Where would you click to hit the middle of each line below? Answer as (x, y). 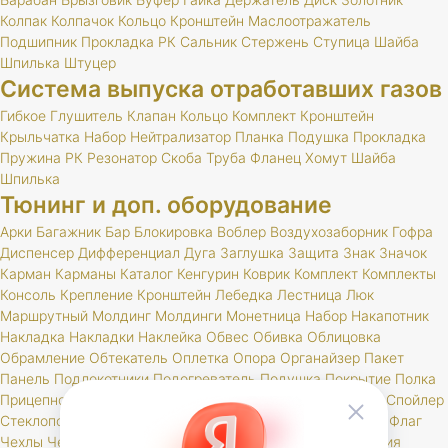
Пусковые (254, 399)
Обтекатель (128, 357)
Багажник (68, 231)
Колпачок (82, 20)
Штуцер (90, 62)
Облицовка (344, 336)
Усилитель (214, 420)
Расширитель (337, 399)
